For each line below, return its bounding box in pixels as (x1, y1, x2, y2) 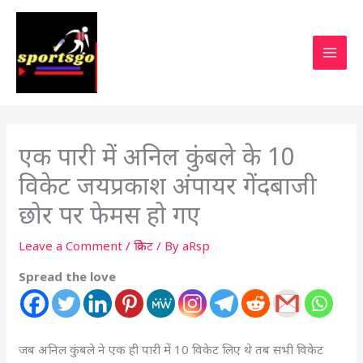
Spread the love (19, 268, 117, 284)
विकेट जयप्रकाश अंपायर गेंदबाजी (19, 169, 318, 202)
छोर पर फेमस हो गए (19, 198, 207, 231)
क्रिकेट (134, 237, 154, 254)
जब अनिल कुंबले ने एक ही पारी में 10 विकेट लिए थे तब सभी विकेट (19, 341, 324, 357)
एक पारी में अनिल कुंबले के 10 (19, 139, 296, 173)
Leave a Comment (19, 237, 123, 254)
